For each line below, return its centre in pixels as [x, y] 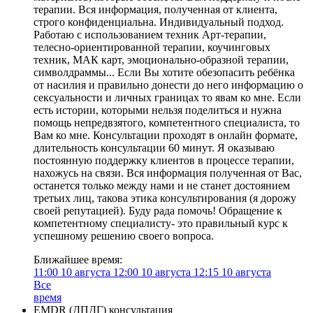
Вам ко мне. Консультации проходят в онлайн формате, [166, 135]
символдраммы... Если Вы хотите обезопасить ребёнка [164, 72]
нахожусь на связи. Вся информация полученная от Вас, [168, 173]
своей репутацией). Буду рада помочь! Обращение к [158, 211]
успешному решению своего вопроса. [124, 236]
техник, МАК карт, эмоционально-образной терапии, [161, 60]
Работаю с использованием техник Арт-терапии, [150, 35]
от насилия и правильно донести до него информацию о [168, 85]
